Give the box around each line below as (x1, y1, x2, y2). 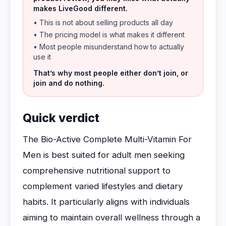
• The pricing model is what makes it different (33, 30, 185, 39)
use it (33, 52, 51, 61)
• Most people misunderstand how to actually (33, 42, 184, 51)
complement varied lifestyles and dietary (23, 181, 183, 191)
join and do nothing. (33, 79, 104, 87)
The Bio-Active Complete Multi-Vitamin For (23, 134, 192, 144)
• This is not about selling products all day (33, 18, 173, 27)
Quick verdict (23, 111, 99, 125)
